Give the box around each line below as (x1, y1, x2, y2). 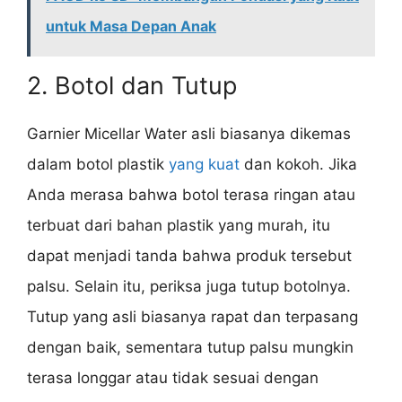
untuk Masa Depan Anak (46, 17, 216, 36)
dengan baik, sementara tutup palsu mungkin (27, 338, 354, 357)
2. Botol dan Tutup (27, 71, 237, 101)
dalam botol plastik (27, 155, 169, 174)
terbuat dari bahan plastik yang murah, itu (27, 216, 330, 235)
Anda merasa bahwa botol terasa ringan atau (27, 186, 355, 205)
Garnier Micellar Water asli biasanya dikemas (27, 125, 351, 144)
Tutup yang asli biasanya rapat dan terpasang (27, 308, 358, 327)
